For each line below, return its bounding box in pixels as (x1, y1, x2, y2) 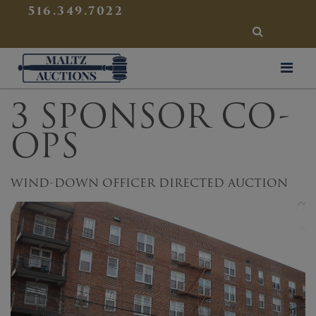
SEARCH (251, 22, 308, 39)
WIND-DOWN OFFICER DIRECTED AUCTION (11, 174, 288, 192)
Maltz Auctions (126, 52, 213, 66)
